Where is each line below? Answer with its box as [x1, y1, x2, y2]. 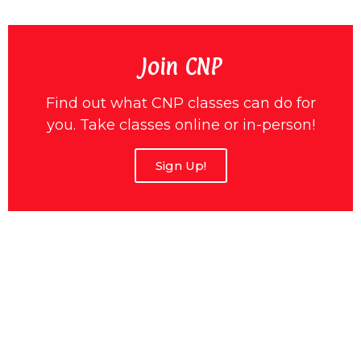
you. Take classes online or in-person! [46, 115, 315, 134]
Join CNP [140, 53, 221, 80]
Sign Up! [155, 157, 206, 173]
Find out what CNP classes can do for [45, 93, 316, 112]
